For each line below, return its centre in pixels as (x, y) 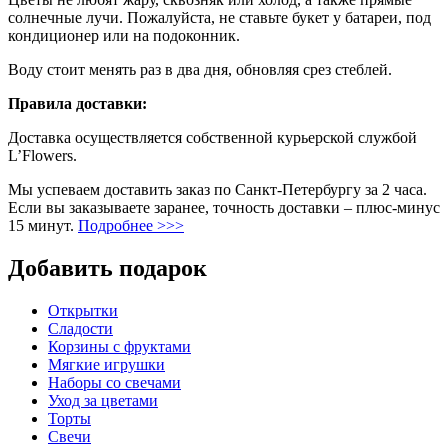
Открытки (83, 310)
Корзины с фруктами (119, 346)
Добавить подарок (107, 267)
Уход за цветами (103, 400)
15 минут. (43, 225)
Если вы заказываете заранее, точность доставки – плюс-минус (224, 207)
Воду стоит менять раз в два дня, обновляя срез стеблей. (200, 69)
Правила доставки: (77, 103)
